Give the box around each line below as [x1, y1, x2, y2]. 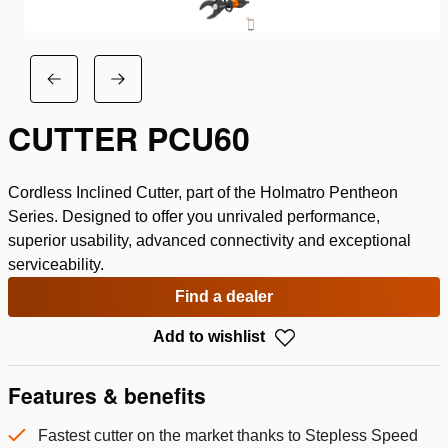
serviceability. [8, 256, 104, 273]
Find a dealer [175, 288, 273, 305]
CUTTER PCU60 [8, 115, 250, 161]
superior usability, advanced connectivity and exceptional [8, 232, 411, 249]
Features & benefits [8, 380, 206, 411]
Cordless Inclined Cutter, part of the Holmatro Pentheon [8, 184, 398, 201]
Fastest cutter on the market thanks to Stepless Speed [38, 427, 418, 445]
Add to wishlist [153, 328, 265, 345]
